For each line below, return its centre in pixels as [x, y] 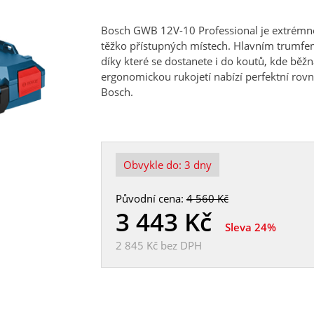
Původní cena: [151, 198]
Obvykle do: [153, 164]
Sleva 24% [250, 227]
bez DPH [179, 245]
